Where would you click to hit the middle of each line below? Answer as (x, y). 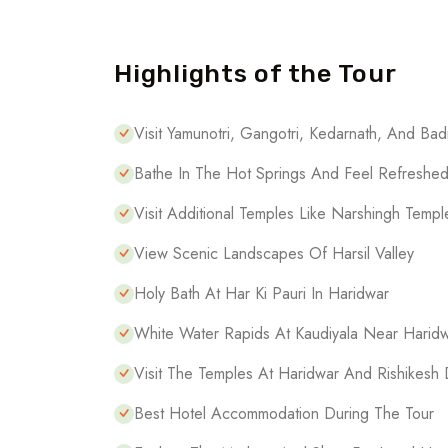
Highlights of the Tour (255, 73)
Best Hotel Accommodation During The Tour (284, 413)
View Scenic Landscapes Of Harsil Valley (274, 253)
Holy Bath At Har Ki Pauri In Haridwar (261, 293)
